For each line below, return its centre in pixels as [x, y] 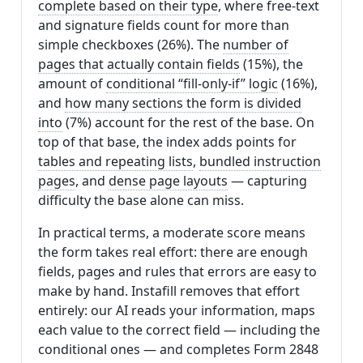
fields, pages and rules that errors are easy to [177, 272]
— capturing [267, 181]
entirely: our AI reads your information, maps [177, 311]
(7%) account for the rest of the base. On [188, 123]
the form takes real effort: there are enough [173, 252]
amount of [72, 84]
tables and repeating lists [115, 162]
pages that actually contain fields [139, 64]
